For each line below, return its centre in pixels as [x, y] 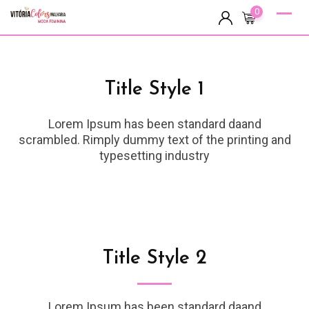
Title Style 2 [154, 259]
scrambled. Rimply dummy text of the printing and [154, 140]
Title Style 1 [154, 90]
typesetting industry [154, 156]
